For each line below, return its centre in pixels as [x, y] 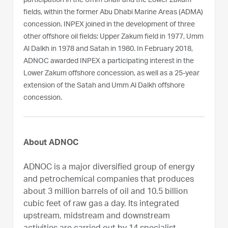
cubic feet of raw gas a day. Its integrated [101, 204]
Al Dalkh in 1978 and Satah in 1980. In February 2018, [108, 49]
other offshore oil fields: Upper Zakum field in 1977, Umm [113, 37]
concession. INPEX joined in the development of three [109, 25]
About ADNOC [51, 143]
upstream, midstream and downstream [97, 217]
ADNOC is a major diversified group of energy [109, 168]
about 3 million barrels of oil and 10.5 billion [106, 192]
